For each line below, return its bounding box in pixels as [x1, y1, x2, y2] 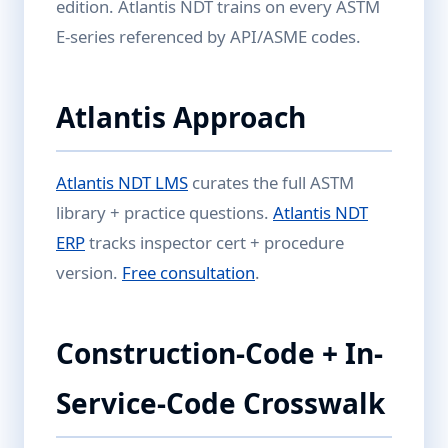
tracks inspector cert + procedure [85, 231, 344, 254]
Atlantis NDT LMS [56, 171, 188, 194]
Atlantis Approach [56, 98, 306, 136]
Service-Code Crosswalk [56, 384, 385, 422]
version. [56, 261, 122, 284]
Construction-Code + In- [56, 334, 383, 372]
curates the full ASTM [188, 171, 354, 194]
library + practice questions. [56, 201, 273, 224]
